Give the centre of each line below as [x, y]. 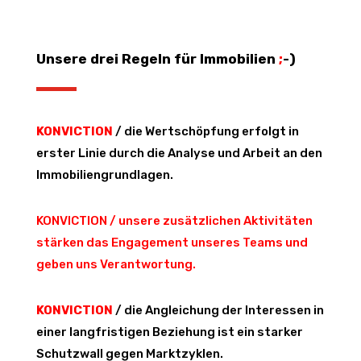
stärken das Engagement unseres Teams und [172, 243]
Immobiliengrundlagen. [104, 175]
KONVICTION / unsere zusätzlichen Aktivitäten [174, 221]
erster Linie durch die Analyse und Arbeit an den [179, 153]
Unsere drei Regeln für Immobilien [157, 59]
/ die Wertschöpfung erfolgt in [205, 131]
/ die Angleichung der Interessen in [218, 310]
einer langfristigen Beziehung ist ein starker [169, 332]
